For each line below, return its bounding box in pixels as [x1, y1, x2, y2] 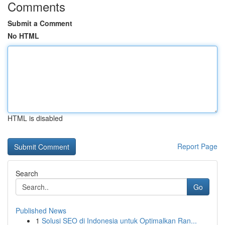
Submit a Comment [8, 18, 72, 28]
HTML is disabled [8, 113, 63, 123]
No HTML [8, 31, 39, 41]
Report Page [177, 141, 217, 151]
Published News [16, 205, 66, 215]
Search [16, 168, 38, 178]
